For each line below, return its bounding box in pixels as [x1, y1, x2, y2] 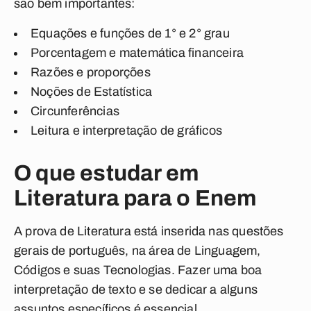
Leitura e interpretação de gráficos [31, 124, 226, 137]
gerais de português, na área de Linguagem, [14, 244, 261, 258]
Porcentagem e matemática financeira [31, 46, 247, 60]
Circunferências [31, 104, 123, 118]
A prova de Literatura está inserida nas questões [14, 224, 284, 238]
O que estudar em [14, 161, 200, 185]
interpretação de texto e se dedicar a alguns [14, 283, 258, 296]
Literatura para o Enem [14, 186, 258, 210]
